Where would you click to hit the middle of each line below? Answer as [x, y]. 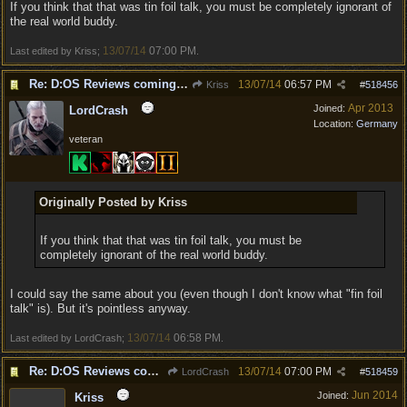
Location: [335, 124]
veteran [86, 139]
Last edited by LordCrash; [69, 338]
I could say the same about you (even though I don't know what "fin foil [196, 294]
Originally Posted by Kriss [113, 202]
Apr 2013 [371, 108]
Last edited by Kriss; [56, 51]
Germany [377, 124]
